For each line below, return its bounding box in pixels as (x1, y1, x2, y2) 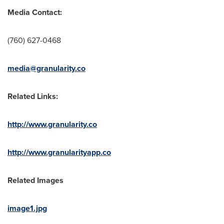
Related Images (7, 174, 63, 186)
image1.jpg (7, 202, 47, 214)
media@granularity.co (7, 62, 85, 74)
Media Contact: (7, 6, 62, 18)
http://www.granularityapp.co (7, 146, 111, 158)
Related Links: (7, 90, 58, 102)
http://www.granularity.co (7, 118, 97, 130)
